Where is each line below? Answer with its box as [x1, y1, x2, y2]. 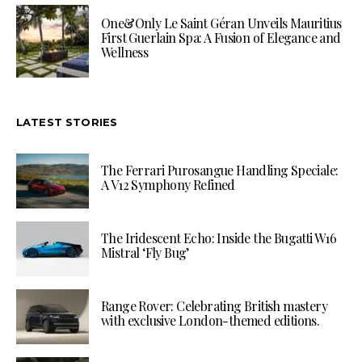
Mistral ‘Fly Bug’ [101, 244, 189, 262]
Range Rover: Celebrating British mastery [101, 297, 327, 315]
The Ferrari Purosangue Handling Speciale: [101, 162, 339, 179]
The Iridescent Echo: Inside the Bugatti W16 [101, 229, 337, 247]
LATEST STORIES [16, 116, 118, 129]
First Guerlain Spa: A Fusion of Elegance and [101, 29, 341, 47]
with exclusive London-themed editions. [101, 312, 320, 330]
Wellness [101, 44, 149, 61]
